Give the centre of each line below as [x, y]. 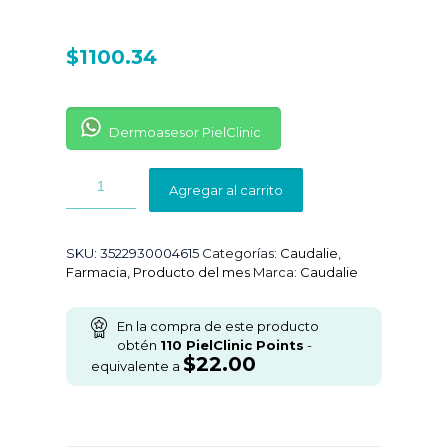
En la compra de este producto [218, 326]
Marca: [276, 272]
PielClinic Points [243, 345]
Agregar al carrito [226, 190]
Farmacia [96, 272]
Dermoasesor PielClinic [183, 132]
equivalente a [137, 366]
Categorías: [241, 253]
